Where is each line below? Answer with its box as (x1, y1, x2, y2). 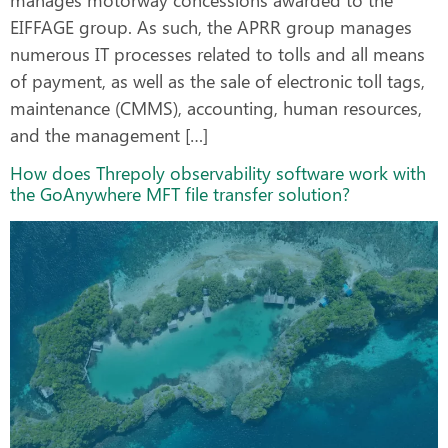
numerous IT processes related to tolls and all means (10, 41, 425, 66)
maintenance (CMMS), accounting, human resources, (10, 95, 422, 120)
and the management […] (10, 122, 208, 147)
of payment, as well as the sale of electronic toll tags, (10, 68, 425, 93)
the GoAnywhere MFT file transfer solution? (10, 182, 350, 207)
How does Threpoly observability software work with (10, 161, 426, 186)
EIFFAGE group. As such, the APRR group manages (10, 14, 412, 39)
